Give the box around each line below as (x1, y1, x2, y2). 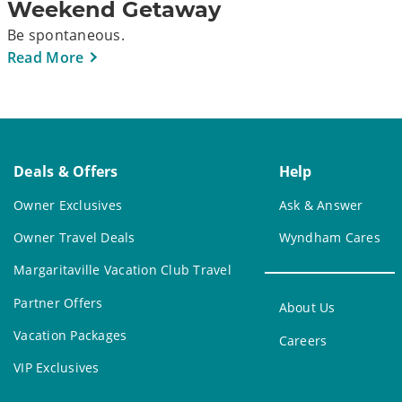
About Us (278, 299, 336, 317)
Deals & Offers (13, 162, 118, 182)
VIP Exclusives (13, 359, 100, 377)
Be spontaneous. (6, 25, 125, 46)
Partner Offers (13, 293, 103, 311)
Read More (6, 48, 84, 68)
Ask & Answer (278, 196, 363, 214)
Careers (278, 331, 328, 349)
